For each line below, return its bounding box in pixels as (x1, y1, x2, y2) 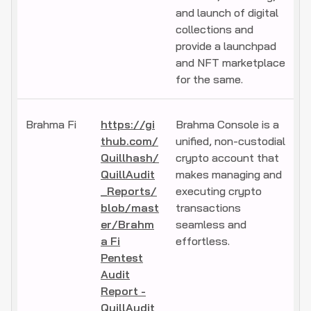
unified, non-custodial (176, 134, 285, 149)
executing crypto (176, 184, 262, 199)
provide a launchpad (176, 39, 276, 53)
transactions (176, 201, 241, 215)
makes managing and (176, 167, 282, 182)
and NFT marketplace (176, 56, 285, 70)
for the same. (176, 72, 243, 87)
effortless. (176, 234, 230, 249)
